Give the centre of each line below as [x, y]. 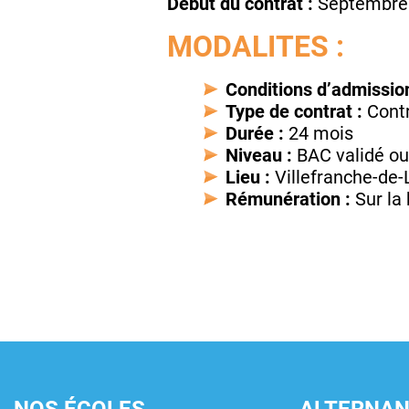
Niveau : [259, 156]
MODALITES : [256, 47]
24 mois [319, 134]
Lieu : [248, 178]
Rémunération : [288, 199]
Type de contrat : [294, 112]
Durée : [255, 134]
